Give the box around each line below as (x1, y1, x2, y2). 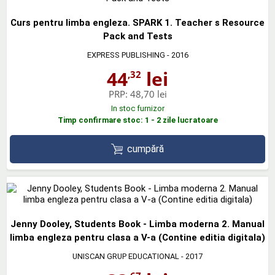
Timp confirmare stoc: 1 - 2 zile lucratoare (57, 115, 218, 125)
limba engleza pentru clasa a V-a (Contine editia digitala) (10, 232, 265, 244)
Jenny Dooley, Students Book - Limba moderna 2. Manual (10, 219, 265, 230)
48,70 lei (130, 87, 167, 100)
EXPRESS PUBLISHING (87, 50, 165, 60)
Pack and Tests (103, 30, 172, 42)
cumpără (127, 142, 165, 155)
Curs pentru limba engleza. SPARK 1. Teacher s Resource (10, 17, 265, 28)
